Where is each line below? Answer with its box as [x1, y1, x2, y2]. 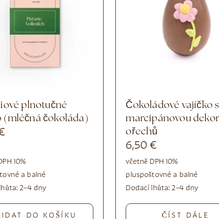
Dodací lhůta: [126, 184, 172, 192]
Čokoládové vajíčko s [126, 100, 133, 110]
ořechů [126, 127, 158, 137]
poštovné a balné [139, 171, 198, 179]
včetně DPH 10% [126, 158, 178, 166]
